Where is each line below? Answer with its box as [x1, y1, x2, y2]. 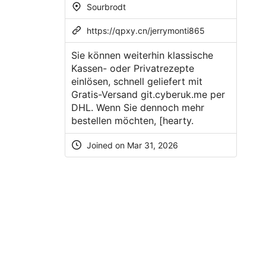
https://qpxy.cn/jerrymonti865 [86, 25, 205, 36]
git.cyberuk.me [140, 88, 207, 100]
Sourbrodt [84, 1, 126, 12]
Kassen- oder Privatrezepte [71, 62, 194, 74]
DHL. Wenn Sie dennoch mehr [71, 101, 204, 113]
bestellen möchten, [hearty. [71, 114, 194, 126]
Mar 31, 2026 [126, 140, 178, 150]
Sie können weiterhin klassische [71, 49, 213, 61]
